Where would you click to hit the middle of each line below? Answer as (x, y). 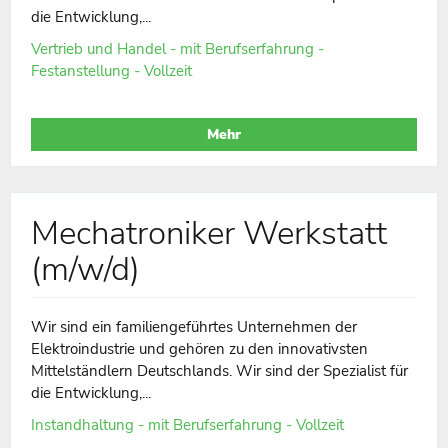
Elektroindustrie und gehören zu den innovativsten (199, 348)
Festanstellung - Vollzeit (111, 70)
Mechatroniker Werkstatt (209, 233)
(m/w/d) (85, 269)
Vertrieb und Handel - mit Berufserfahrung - (177, 48)
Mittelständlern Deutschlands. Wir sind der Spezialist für (219, 370)
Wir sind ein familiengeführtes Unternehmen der (194, 326)
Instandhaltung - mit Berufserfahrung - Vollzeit (187, 424)
